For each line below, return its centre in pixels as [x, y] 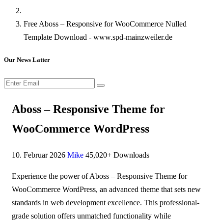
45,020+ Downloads [117, 155]
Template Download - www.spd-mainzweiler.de [98, 37]
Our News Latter [27, 59]
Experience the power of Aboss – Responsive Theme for [99, 176]
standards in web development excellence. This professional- [106, 202]
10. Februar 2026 [40, 155]
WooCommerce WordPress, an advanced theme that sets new [106, 189]
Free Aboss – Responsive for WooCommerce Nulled [105, 24]
